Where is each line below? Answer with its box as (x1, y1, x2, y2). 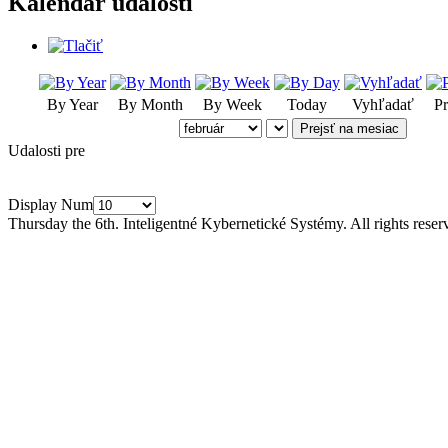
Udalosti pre (8, 141, 85, 159)
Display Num (8, 195, 93, 213)
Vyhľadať (352, 95, 414, 113)
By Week (203, 95, 262, 113)
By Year (47, 95, 98, 113)
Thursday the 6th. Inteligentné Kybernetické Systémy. (8, 214, 350, 232)
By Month (118, 95, 183, 113)
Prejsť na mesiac (299, 120, 399, 136)
